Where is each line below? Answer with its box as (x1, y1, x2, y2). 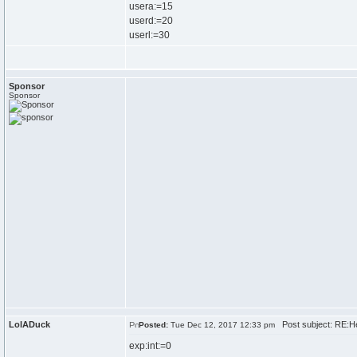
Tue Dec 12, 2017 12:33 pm (168, 320, 275, 329)
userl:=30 (129, 29, 170, 41)
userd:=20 (129, 15, 173, 26)
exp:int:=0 (129, 340, 171, 351)
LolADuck (9, 320, 50, 329)
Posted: (139, 320, 168, 329)
